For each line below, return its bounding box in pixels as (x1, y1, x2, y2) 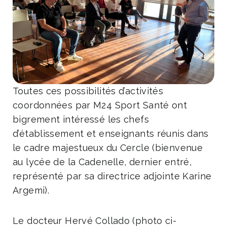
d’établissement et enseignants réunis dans (13, 128, 209, 139)
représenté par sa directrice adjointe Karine (13, 171, 212, 182)
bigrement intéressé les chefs (13, 114, 149, 125)
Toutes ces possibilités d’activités (13, 86, 164, 97)
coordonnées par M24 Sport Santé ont (13, 100, 187, 111)
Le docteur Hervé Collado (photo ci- (13, 215, 177, 226)
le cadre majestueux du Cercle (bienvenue (13, 142, 203, 154)
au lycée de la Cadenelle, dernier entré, (13, 157, 192, 168)
